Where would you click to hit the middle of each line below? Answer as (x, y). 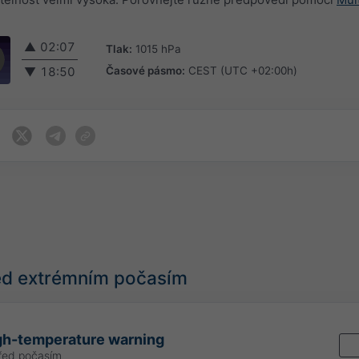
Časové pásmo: (145, 70)
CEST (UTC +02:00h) (243, 70)
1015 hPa (158, 48)
